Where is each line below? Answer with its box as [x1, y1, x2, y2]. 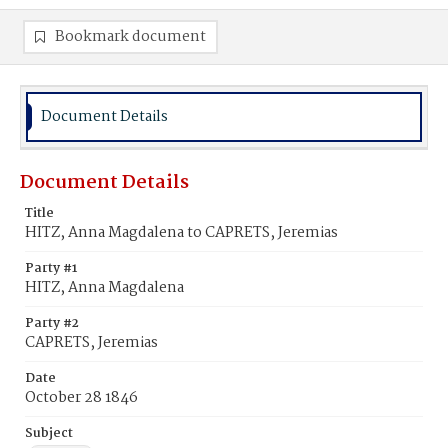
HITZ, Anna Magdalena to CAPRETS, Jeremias [25, 221, 338, 245]
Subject [25, 423, 73, 444]
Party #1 [25, 258, 77, 279]
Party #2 [25, 313, 79, 334]
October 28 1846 [25, 386, 138, 410]
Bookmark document [55, 25, 206, 49]
